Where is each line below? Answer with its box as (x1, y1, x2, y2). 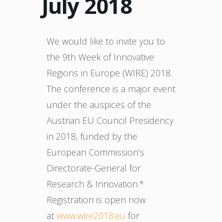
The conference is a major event (47, 83, 175, 95)
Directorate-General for (47, 162, 141, 174)
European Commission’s (47, 146, 144, 158)
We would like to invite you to (47, 35, 165, 47)
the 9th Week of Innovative (47, 51, 154, 63)
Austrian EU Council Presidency (47, 114, 173, 126)
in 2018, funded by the (47, 130, 137, 142)
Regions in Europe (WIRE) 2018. (47, 67, 172, 79)
